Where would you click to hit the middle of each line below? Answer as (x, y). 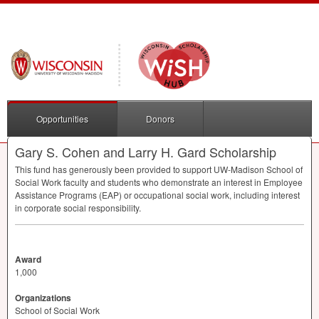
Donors (160, 119)
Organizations (43, 298)
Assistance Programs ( (58, 195)
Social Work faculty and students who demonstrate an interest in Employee (159, 182)
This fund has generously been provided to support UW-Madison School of (159, 169)
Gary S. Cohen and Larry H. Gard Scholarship (146, 152)
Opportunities (62, 119)
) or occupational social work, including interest (209, 195)
